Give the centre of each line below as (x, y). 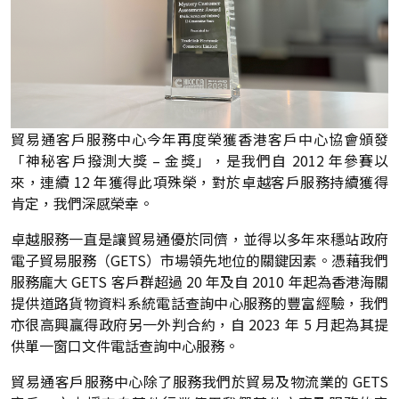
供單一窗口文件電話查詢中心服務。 (125, 345)
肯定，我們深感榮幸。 (82, 203)
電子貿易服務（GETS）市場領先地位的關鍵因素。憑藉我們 (199, 260)
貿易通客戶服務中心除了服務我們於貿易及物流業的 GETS (199, 381)
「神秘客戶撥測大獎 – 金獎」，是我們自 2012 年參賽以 (199, 160)
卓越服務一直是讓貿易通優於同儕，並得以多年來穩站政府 (199, 238)
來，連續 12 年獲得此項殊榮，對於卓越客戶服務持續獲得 (199, 181)
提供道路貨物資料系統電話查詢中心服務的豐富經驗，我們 (199, 302)
